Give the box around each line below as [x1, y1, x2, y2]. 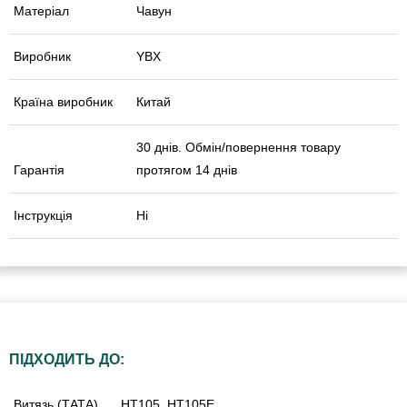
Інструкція [14, 208, 73, 223]
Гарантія [14, 163, 65, 178]
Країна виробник [14, 94, 113, 110]
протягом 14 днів [136, 163, 237, 178]
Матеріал [14, 4, 69, 19]
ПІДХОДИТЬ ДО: [9, 352, 124, 368]
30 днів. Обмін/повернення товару [136, 140, 341, 155]
